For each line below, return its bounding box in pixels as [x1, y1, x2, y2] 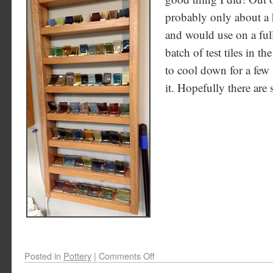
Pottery [63, 249, 91, 262]
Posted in [24, 249, 61, 262]
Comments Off [99, 249, 155, 262]
